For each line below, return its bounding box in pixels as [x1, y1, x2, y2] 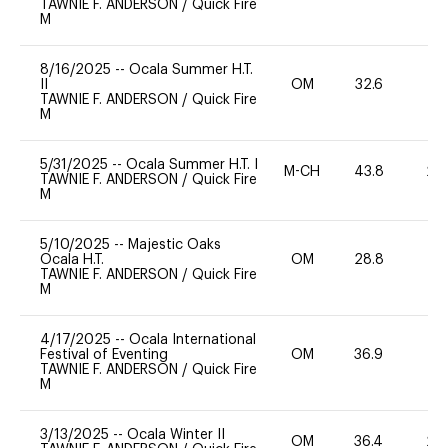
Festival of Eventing [40, 347, 168, 362]
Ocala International [129, 332, 256, 347]
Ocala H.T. [40, 252, 104, 267]
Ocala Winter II [127, 427, 225, 442]
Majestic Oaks [128, 237, 221, 252]
